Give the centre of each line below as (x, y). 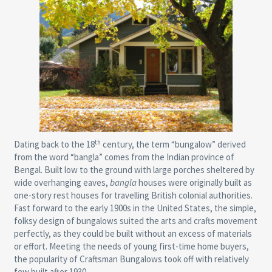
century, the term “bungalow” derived (173, 144)
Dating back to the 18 (54, 144)
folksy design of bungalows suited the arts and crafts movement (135, 221)
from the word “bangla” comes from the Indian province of (124, 157)
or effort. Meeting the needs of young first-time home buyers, (131, 246)
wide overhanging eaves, (62, 183)
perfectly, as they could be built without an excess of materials (133, 234)
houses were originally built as (195, 183)
